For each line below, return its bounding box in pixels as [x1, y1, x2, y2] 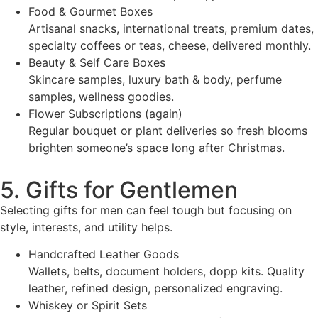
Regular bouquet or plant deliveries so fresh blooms [28, 123, 307, 138]
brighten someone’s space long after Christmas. [28, 140, 285, 155]
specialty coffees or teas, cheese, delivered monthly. [28, 38, 311, 53]
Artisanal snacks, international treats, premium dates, [28, 21, 314, 35]
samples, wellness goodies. [28, 89, 174, 104]
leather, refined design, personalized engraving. [28, 281, 283, 296]
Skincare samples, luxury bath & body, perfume [28, 72, 282, 87]
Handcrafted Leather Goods [28, 247, 179, 262]
